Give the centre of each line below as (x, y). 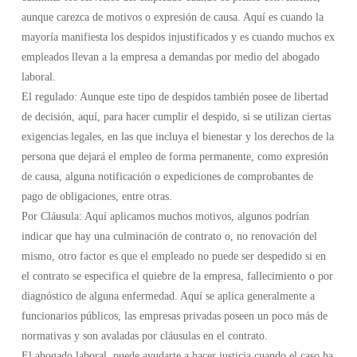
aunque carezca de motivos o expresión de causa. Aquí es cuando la (172, 17)
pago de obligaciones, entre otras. (96, 196)
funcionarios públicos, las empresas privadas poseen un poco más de (174, 316)
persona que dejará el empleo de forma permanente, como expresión (175, 157)
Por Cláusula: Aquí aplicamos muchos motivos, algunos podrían (165, 216)
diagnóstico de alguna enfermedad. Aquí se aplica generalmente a (168, 296)
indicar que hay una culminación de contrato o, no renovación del (169, 236)
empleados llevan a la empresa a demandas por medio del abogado (170, 57)
